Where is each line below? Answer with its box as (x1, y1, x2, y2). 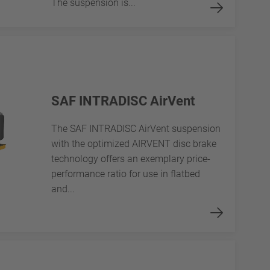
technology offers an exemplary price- (51, 153, 210, 165)
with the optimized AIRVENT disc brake (51, 138, 216, 150)
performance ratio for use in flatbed (51, 168, 200, 180)
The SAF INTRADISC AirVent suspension (51, 123, 221, 135)
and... (51, 183, 75, 195)
